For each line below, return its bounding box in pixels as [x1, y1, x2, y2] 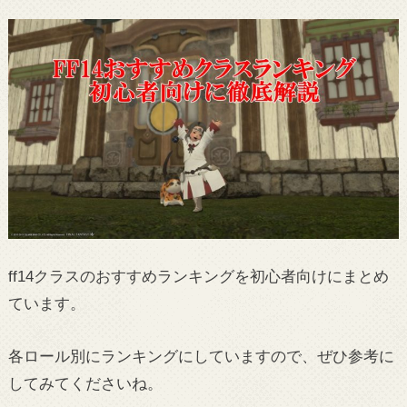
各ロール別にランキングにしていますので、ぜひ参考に [7, 346, 394, 365]
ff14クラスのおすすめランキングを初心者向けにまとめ [7, 267, 389, 286]
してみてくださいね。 [7, 373, 163, 392]
